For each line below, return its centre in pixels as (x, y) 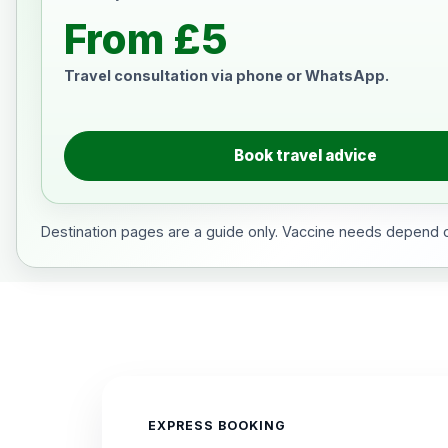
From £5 (146, 39)
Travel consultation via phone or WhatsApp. (226, 75)
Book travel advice (305, 155)
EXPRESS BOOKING (217, 426)
